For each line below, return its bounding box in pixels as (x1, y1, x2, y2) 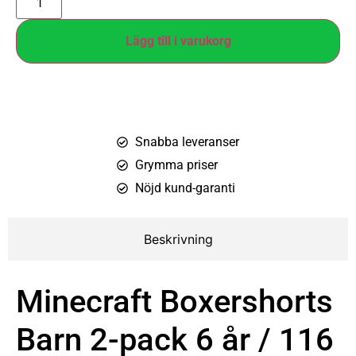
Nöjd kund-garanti (134, 180, 235, 196)
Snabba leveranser (134, 134, 239, 150)
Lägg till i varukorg (125, 33, 231, 49)
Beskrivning (143, 231, 213, 248)
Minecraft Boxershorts (16, 283, 333, 321)
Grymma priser (134, 157, 218, 173)
